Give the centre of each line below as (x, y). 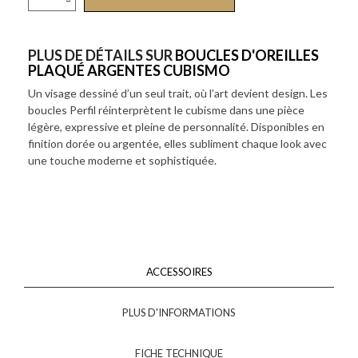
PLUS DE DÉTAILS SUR (101, 55)
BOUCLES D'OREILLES (247, 55)
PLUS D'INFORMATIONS (179, 312)
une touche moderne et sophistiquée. (122, 160)
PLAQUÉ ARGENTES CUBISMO (129, 70)
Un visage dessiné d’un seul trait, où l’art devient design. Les (178, 93)
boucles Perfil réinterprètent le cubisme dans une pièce (166, 110)
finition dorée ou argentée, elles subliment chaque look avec (177, 143)
